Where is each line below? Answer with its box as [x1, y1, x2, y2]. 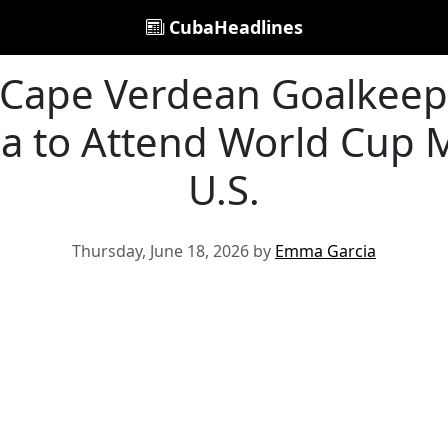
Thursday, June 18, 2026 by [72, 240, 275, 262]
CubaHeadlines [163, 15, 303, 39]
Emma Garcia [275, 240, 376, 262]
